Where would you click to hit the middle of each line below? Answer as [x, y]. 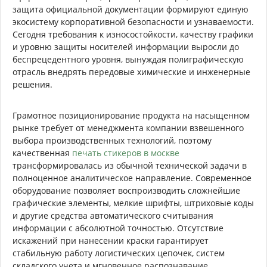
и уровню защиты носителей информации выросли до [126, 46]
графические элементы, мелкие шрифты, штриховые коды [133, 203]
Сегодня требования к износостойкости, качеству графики [133, 34]
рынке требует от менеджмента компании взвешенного [128, 128]
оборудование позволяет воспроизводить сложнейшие [126, 190]
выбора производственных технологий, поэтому [112, 140]
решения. [32, 84]
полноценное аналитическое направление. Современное [132, 178]
